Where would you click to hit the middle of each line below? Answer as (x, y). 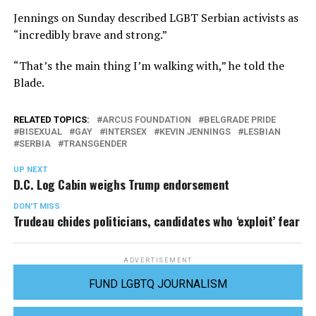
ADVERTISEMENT (158, 261)
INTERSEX (126, 132)
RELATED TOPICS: (51, 120)
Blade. (29, 83)
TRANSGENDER (95, 144)
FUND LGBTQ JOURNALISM (158, 284)
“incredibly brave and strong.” (90, 35)
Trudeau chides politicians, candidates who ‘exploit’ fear (156, 221)
